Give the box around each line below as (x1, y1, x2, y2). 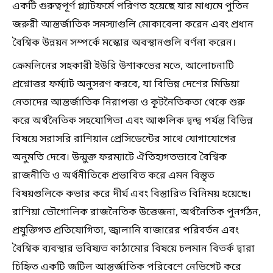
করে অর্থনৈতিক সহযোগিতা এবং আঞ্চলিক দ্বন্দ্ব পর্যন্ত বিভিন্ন (12, 114, 253, 128)
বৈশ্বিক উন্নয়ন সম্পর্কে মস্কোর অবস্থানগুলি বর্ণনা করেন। (12, 36, 236, 50)
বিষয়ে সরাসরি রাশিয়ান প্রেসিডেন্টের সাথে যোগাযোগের (12, 132, 236, 146)
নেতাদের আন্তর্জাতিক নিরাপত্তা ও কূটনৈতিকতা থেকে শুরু (12, 96, 245, 110)
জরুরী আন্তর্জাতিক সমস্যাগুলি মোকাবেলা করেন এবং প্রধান (12, 18, 253, 32)
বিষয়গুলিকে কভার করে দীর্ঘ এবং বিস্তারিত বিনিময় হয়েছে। (12, 187, 251, 201)
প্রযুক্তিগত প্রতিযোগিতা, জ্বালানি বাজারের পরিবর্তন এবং (12, 224, 239, 238)
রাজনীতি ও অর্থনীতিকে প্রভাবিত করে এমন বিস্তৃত (12, 169, 214, 183)
